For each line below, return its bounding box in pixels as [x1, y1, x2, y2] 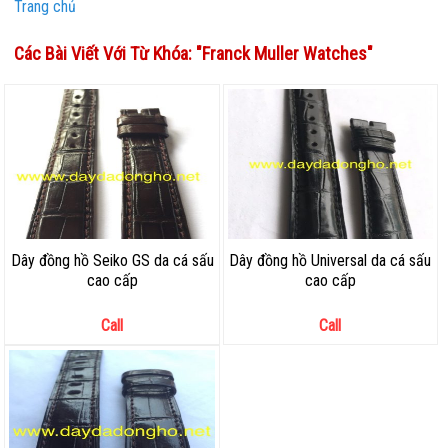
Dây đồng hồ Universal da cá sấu [229, 251, 432, 270]
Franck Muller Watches [202, 43, 368, 64]
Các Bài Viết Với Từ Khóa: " [14, 43, 203, 64]
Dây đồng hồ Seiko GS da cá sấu [10, 251, 214, 270]
